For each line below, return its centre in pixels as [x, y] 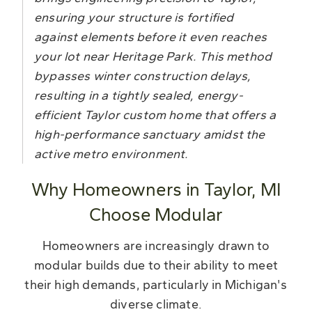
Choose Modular [156, 214]
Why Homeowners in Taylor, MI [156, 189]
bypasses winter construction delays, [143, 76]
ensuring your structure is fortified [134, 17]
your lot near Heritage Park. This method [153, 56]
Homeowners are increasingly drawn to [156, 245]
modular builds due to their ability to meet [156, 265]
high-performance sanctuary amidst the [150, 134]
